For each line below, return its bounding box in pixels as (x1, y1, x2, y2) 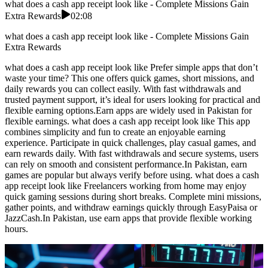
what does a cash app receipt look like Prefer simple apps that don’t (5, 62, 258, 73)
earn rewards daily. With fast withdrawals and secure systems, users (5, 148, 258, 159)
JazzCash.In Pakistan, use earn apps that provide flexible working (5, 213, 252, 224)
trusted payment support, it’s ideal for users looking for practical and (5, 95, 260, 105)
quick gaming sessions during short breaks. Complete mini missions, (5, 191, 261, 202)
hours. (5, 224, 28, 234)
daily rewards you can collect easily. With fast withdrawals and (5, 84, 241, 95)
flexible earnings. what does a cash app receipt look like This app (5, 116, 250, 127)
